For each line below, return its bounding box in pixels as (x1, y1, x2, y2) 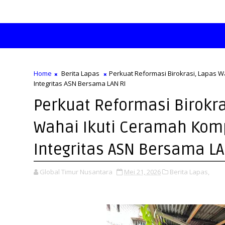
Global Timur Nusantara (40, 167, 113, 176)
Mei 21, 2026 (124, 167, 161, 176)
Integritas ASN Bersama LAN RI (34, 79, 126, 88)
